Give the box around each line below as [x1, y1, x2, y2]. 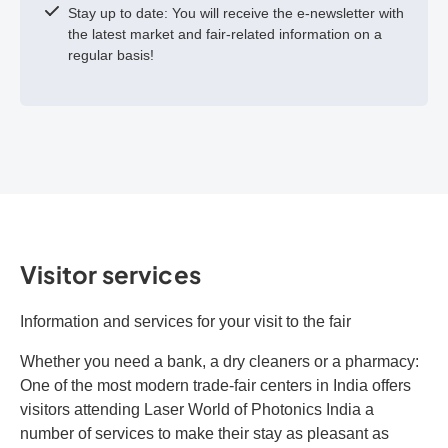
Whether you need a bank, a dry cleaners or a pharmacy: [20, 353, 419, 370]
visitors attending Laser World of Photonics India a [20, 401, 374, 418]
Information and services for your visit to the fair [20, 313, 351, 330]
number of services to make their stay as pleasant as [20, 425, 389, 442]
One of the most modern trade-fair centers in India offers [20, 377, 411, 394]
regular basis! [68, 47, 154, 63]
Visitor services [20, 259, 202, 289]
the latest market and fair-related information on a [68, 26, 382, 42]
